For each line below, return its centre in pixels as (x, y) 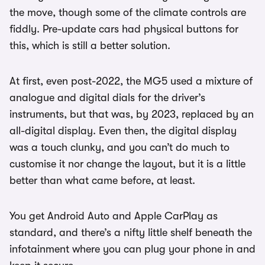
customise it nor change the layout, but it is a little (127, 164)
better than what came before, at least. (102, 180)
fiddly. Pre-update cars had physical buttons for (124, 29)
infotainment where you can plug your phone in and (132, 249)
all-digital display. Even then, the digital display (123, 130)
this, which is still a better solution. (90, 45)
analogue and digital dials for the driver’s (107, 97)
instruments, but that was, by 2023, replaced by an (132, 114)
